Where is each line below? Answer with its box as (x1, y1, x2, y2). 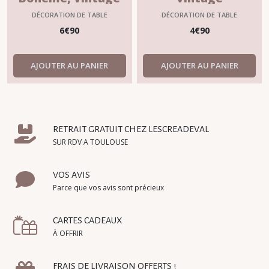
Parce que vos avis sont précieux (53, 183, 164, 193)
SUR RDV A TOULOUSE (53, 137, 128, 148)
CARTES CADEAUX (53, 216, 122, 226)
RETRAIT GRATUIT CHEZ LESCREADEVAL (53, 124, 209, 134)
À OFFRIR (53, 228, 83, 239)
